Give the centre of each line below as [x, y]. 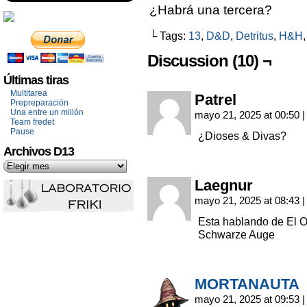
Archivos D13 [39, 151]
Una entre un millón [47, 112]
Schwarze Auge [236, 234]
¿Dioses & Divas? [242, 136]
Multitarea [29, 93]
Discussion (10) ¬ [209, 61]
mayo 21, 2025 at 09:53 [248, 299]
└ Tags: [169, 36]
